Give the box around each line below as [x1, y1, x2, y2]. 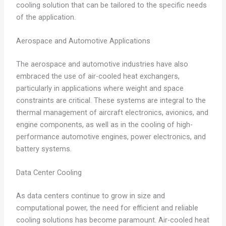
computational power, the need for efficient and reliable [16, 203, 198, 213]
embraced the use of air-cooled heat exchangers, [16, 71, 180, 81]
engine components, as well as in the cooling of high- [16, 120, 193, 129]
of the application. [16, 12, 76, 22]
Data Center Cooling [16, 168, 82, 178]
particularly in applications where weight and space [16, 83, 184, 93]
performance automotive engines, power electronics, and [16, 132, 206, 141]
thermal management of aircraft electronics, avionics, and [16, 107, 208, 117]
